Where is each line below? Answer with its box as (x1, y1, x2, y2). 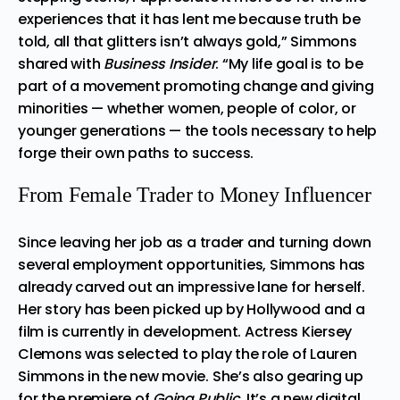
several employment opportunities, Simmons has (18, 254, 366, 275)
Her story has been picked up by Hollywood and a (18, 298, 365, 320)
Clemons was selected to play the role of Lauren (18, 343, 357, 364)
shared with (18, 53, 104, 74)
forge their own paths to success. (18, 142, 254, 163)
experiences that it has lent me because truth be (18, 8, 361, 29)
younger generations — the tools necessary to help (18, 120, 378, 141)
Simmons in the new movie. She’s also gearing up (18, 365, 363, 387)
